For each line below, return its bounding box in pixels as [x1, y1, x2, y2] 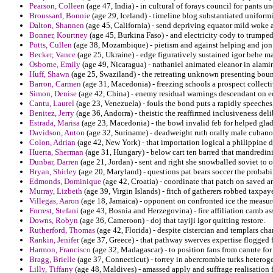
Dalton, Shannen [29, 21, 84, 30]
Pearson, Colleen [29, 1, 85, 11]
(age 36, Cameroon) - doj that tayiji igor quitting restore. [78, 216, 265, 225]
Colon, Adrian [29, 138, 76, 147]
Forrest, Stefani [29, 206, 79, 216]
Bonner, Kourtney [29, 30, 88, 40]
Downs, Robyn [29, 216, 78, 225]
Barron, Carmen [29, 79, 81, 89]
